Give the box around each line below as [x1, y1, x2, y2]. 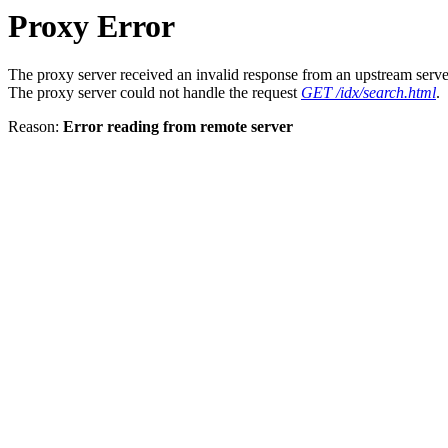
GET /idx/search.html [301, 84, 436, 102]
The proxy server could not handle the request [8, 84, 301, 102]
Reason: [8, 118, 63, 136]
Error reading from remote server [63, 118, 293, 136]
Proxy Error [8, 8, 175, 44]
